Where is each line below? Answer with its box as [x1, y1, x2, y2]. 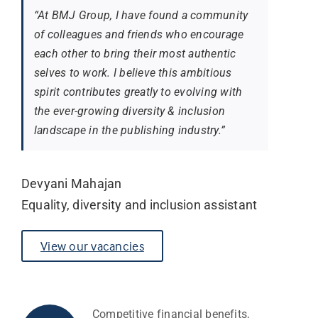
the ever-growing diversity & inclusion [33, 104, 226, 119]
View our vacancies [40, 238, 144, 255]
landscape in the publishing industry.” [33, 124, 226, 138]
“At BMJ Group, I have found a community [33, 9, 248, 23]
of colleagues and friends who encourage [33, 28, 244, 42]
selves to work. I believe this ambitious [33, 66, 232, 80]
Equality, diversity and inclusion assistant [21, 197, 258, 213]
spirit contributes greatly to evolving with [33, 85, 243, 99]
